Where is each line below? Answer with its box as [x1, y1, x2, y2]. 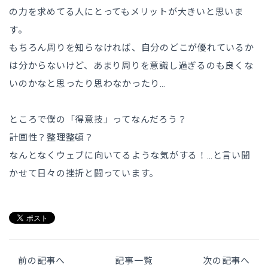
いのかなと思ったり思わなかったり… [9, 78, 166, 90]
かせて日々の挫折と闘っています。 [9, 168, 159, 179]
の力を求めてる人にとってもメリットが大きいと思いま [9, 7, 243, 18]
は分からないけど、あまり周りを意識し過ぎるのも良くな [9, 60, 254, 72]
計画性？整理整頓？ [9, 132, 94, 144]
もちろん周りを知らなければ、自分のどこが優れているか [9, 42, 254, 54]
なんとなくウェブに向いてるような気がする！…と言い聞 [9, 150, 251, 162]
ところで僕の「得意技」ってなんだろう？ [9, 114, 187, 126]
